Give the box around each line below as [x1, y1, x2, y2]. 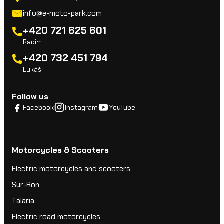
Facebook [23, 103, 54, 112]
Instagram [65, 103, 98, 112]
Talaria [12, 196, 34, 206]
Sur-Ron [12, 180, 39, 190]
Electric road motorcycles [12, 212, 100, 222]
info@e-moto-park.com [23, 8, 102, 19]
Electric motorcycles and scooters [12, 164, 130, 174]
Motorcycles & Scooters [12, 145, 109, 156]
